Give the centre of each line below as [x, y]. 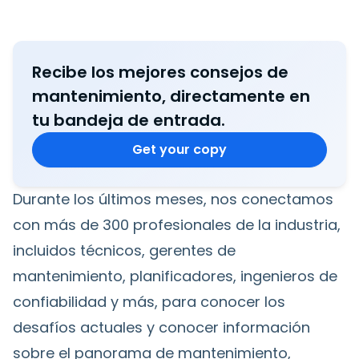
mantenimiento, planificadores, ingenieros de [175, 276]
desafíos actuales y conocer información [161, 327]
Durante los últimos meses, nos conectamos [173, 199]
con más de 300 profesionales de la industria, [177, 224]
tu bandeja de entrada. [129, 120]
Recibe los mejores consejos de [160, 72]
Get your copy [179, 149]
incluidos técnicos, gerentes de [124, 250]
